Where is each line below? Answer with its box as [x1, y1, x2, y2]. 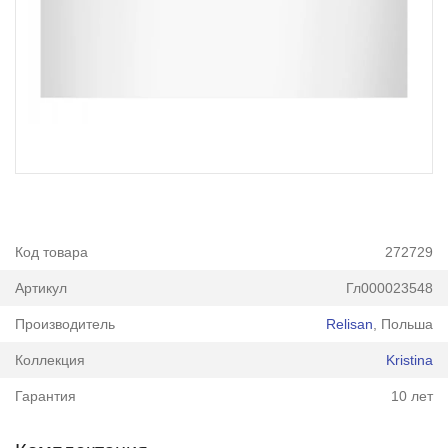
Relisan [326, 315, 374, 332]
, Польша [373, 315, 434, 332]
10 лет [391, 387, 434, 404]
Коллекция [14, 351, 85, 368]
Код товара [14, 244, 88, 261]
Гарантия [14, 387, 76, 404]
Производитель [14, 315, 115, 332]
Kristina [386, 351, 434, 368]
